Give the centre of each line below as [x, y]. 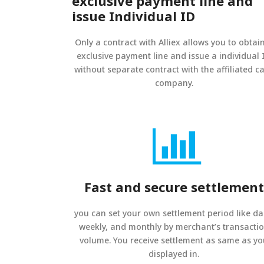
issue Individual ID [133, 16]
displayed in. [174, 254]
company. [174, 83]
